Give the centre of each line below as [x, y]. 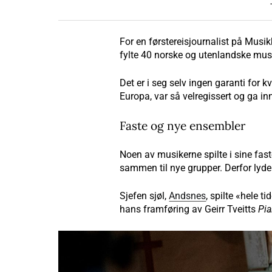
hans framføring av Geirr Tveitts [189, 209]
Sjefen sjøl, [144, 196]
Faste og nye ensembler [183, 126]
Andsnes [188, 196]
